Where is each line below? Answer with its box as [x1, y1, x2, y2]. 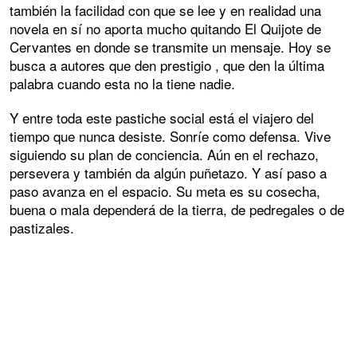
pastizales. [10, 217, 74, 237]
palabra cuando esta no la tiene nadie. [10, 73, 235, 93]
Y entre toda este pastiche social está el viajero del [10, 107, 314, 127]
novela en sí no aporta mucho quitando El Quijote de [10, 18, 321, 38]
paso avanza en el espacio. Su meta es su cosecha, [10, 180, 320, 201]
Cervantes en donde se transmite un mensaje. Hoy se [10, 36, 331, 57]
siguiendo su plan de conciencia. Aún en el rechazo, [10, 143, 319, 164]
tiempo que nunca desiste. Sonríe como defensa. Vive [10, 125, 331, 146]
